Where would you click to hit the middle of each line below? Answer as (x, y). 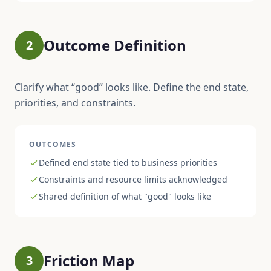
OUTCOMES (53, 144)
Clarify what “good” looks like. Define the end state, (132, 87)
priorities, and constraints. (75, 103)
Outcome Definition (115, 45)
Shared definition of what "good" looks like (125, 196)
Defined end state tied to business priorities (128, 162)
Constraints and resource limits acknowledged (133, 179)
